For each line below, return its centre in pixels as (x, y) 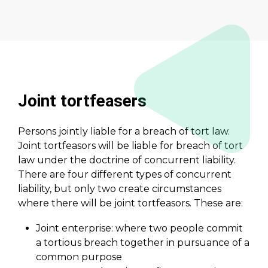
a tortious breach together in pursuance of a (143, 243)
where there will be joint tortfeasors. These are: (130, 203)
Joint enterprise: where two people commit (139, 229)
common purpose (79, 257)
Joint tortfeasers (82, 101)
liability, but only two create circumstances (120, 189)
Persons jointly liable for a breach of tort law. (124, 132)
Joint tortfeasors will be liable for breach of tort (130, 146)
